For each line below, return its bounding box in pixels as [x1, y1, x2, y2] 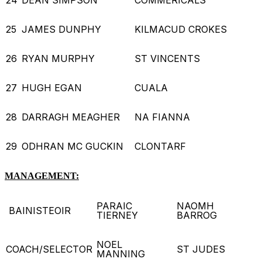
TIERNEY [96, 209, 141, 221]
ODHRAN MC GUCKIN [22, 140, 126, 152]
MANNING [96, 247, 148, 260]
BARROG [177, 209, 220, 221]
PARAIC [96, 199, 132, 212]
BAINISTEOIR [6, 204, 74, 216]
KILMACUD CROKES [135, 23, 230, 35]
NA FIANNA [135, 111, 193, 123]
